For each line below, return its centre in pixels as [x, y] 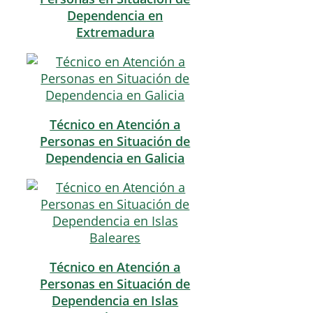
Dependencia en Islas [115, 301]
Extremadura [115, 32]
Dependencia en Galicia [115, 158]
